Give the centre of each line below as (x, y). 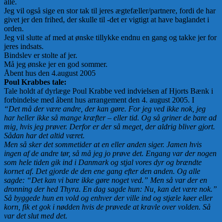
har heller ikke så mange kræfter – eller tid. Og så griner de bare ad (110, 118)
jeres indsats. (24, 47)
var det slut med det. (36, 216)
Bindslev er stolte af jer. (41, 55)
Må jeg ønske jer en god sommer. (56, 64)
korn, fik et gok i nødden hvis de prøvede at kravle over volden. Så (107, 207)
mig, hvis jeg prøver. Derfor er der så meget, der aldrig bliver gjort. (110, 127)
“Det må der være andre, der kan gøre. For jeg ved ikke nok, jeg (105, 109)
